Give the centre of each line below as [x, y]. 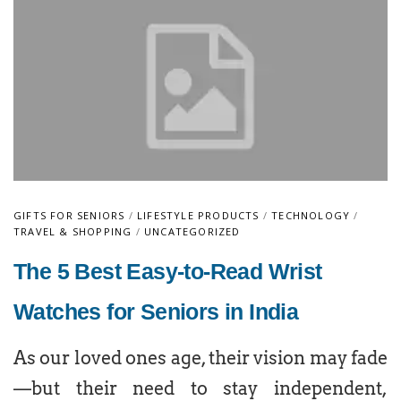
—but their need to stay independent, [200, 388]
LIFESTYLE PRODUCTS [198, 215]
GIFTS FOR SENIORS [69, 215]
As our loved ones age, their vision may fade [200, 358]
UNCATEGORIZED [192, 231]
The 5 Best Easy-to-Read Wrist [168, 271]
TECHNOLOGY [311, 215]
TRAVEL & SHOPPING [73, 231]
